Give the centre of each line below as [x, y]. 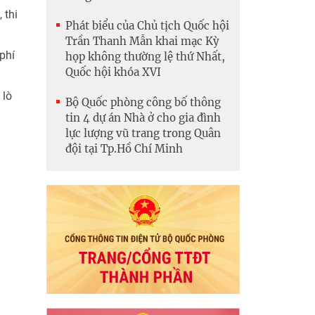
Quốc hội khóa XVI [113, 72]
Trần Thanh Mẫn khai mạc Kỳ [142, 41]
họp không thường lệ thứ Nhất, [145, 57]
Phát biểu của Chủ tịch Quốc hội [147, 26]
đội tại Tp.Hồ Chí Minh [124, 149]
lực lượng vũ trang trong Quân [143, 134]
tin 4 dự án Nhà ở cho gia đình [143, 118]
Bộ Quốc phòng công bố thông [143, 103]
